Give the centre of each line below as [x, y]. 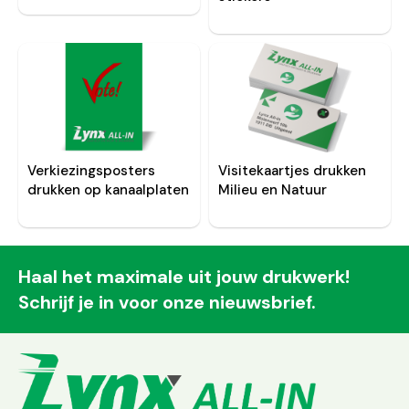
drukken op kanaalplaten [108, 189]
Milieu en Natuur [272, 189]
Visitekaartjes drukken [292, 170]
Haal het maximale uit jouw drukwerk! [184, 276]
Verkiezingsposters [91, 170]
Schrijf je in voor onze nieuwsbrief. [167, 302]
